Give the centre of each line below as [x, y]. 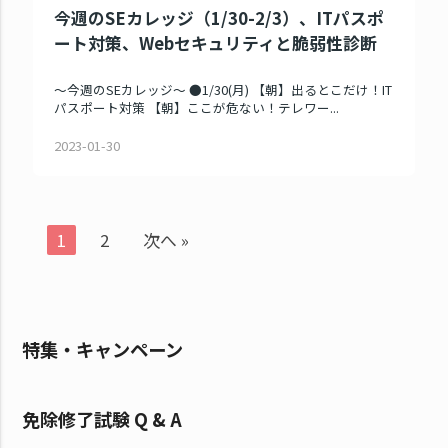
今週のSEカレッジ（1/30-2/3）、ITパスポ [219, 18]
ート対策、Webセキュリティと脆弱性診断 [216, 43]
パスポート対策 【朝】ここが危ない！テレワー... [197, 108]
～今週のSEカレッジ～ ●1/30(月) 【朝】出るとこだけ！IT [223, 90]
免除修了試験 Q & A [102, 419]
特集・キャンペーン [103, 349]
